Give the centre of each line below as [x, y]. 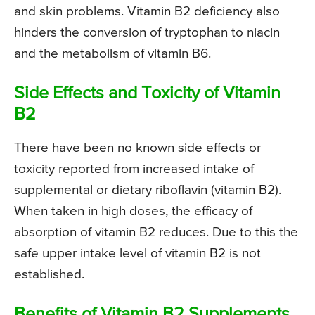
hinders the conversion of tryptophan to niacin [147, 32]
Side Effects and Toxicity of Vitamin [147, 94]
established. [49, 274]
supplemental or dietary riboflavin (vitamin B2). [148, 190]
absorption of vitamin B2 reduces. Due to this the [156, 232]
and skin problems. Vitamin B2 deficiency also [147, 11]
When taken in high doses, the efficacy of [133, 211]
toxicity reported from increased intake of [134, 169]
